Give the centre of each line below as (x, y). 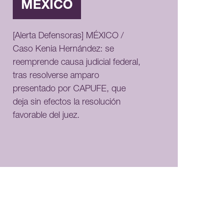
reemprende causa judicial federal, (77, 63)
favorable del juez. (46, 116)
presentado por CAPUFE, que (69, 90)
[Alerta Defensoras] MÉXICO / (69, 37)
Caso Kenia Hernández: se (64, 50)
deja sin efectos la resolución (67, 103)
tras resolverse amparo (56, 76)
